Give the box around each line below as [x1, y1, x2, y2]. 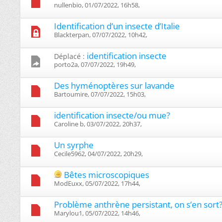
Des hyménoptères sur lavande [54, 79, 174, 91]
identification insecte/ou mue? [54, 109, 170, 121]
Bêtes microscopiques [64, 168, 149, 180]
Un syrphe [54, 139, 94, 151]
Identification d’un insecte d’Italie [54, 20, 180, 32]
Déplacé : [54, 51, 87, 61]
